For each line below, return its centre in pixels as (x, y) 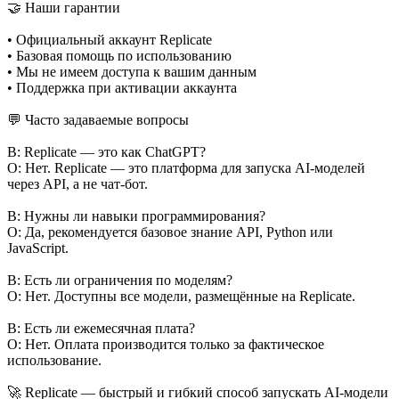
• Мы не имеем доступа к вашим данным (132, 71)
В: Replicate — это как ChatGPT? (106, 151)
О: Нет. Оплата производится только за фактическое (166, 344)
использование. (54, 360)
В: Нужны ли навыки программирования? (136, 216)
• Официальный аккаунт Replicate (110, 39)
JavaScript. (38, 248)
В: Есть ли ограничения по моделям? (120, 280)
